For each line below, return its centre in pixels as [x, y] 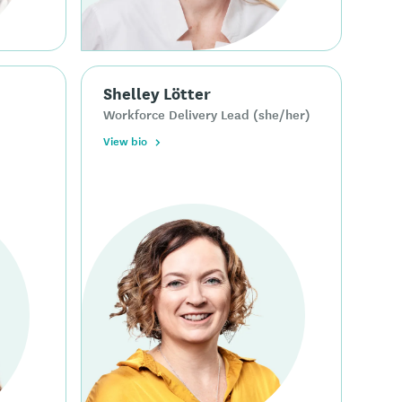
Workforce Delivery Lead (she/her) [207, 114]
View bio [126, 140]
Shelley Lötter [157, 92]
